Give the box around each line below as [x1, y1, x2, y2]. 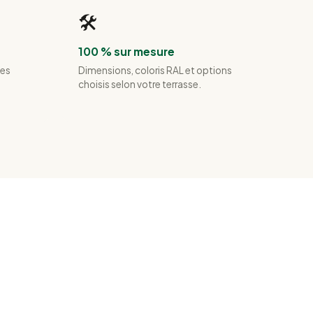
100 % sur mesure [78, 44, 175, 58]
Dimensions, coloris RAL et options [78, 64, 232, 77]
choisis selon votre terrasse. [78, 78, 201, 91]
